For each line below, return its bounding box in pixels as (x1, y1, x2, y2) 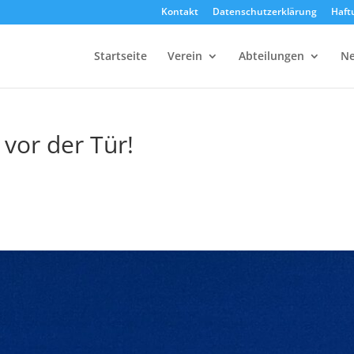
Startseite (93, 48, 147, 63)
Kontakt (160, 5, 198, 18)
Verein (167, 48, 202, 63)
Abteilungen (238, 48, 304, 63)
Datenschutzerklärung (212, 5, 317, 18)
